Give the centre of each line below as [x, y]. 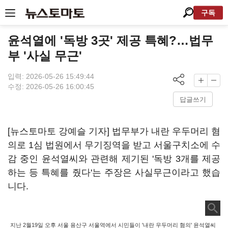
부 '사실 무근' [45, 56]
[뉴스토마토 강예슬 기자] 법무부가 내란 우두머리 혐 [114, 131]
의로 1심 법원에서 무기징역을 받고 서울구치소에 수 [114, 145]
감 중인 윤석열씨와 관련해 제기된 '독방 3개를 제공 [114, 159]
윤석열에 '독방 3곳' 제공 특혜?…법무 [110, 40]
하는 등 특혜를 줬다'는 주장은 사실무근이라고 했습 [114, 173]
